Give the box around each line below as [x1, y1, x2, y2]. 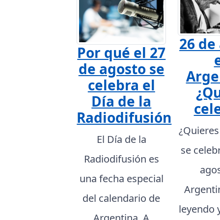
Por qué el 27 [77, 43, 166, 62]
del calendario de [82, 192, 161, 205]
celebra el [87, 76, 155, 95]
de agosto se [78, 59, 165, 79]
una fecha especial [79, 172, 164, 186]
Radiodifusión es [83, 152, 159, 166]
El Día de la [96, 133, 146, 146]
